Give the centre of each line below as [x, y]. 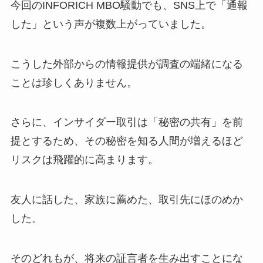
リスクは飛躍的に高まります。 [84, 160]
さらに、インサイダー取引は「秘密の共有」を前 [127, 122]
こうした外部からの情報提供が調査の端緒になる [127, 64]
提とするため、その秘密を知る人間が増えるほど [127, 141]
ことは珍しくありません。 [74, 82]
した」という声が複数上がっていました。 [111, 24]
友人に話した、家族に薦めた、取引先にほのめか [127, 200]
